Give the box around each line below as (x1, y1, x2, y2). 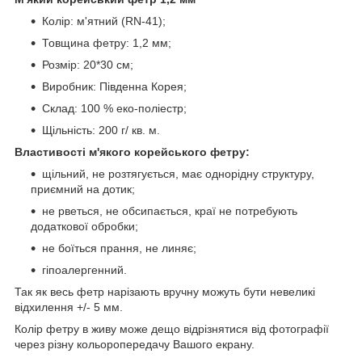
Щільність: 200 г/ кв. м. (42, 123, 160, 137)
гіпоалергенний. (42, 263, 127, 276)
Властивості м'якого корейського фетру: (15, 145, 250, 158)
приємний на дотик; (31, 182, 135, 196)
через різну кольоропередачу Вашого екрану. (15, 337, 255, 351)
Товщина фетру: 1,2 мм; (42, 36, 171, 49)
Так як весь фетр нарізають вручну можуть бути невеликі (15, 284, 315, 298)
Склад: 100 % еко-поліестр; (42, 101, 187, 115)
